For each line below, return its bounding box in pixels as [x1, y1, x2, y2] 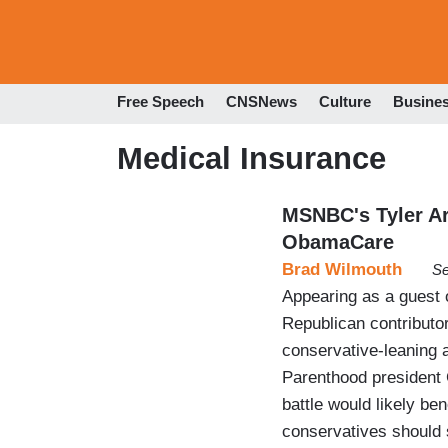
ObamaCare [282, 230, 394, 253]
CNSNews [226, 93, 297, 111]
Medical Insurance [117, 140, 386, 176]
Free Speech [117, 93, 204, 111]
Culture [319, 93, 371, 111]
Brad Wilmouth [282, 259, 402, 279]
